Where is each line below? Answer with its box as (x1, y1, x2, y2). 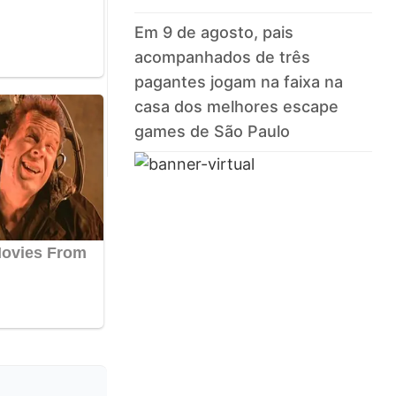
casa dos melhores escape (134, 97, 339, 117)
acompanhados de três (134, 48, 311, 67)
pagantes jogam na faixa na (134, 72, 344, 92)
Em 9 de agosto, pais (134, 23, 294, 42)
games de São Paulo (134, 122, 291, 141)
